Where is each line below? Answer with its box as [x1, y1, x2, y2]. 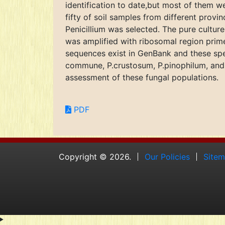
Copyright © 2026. [59, 152, 131, 162]
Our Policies [144, 152, 190, 162]
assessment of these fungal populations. [65, 72, 218, 82]
